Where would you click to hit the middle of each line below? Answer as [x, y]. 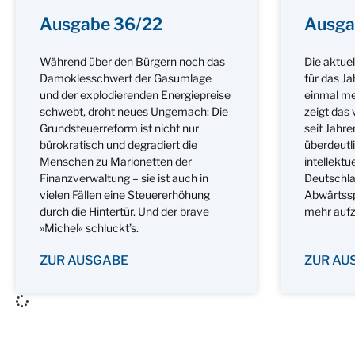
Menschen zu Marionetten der [116, 161]
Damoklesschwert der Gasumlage [126, 78]
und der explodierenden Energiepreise [135, 94]
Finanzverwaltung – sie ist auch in [124, 177]
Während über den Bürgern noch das [132, 61]
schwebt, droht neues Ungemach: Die [134, 111]
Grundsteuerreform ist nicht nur [119, 128]
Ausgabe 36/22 [101, 24]
